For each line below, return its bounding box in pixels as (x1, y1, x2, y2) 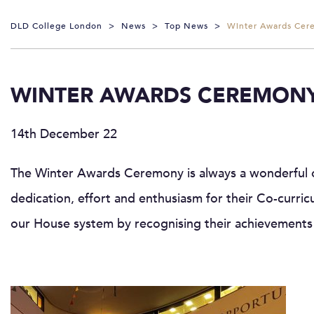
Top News (165, 20, 208, 32)
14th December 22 (11, 125, 117, 143)
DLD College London (11, 20, 102, 32)
